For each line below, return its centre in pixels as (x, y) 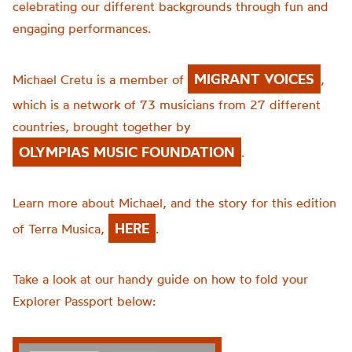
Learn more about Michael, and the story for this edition (174, 203)
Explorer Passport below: (84, 301)
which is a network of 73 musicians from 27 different (167, 104)
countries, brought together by (102, 126)
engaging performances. (84, 28)
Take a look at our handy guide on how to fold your (160, 279)
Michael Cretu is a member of (100, 79)
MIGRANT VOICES (254, 79)
